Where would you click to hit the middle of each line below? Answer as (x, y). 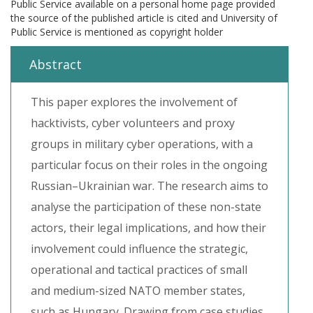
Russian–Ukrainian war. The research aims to (150, 186)
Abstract (56, 64)
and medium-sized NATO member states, (138, 291)
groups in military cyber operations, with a (142, 144)
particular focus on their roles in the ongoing (149, 165)
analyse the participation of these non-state (146, 207)
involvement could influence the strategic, (139, 249)
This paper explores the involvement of (134, 102)
